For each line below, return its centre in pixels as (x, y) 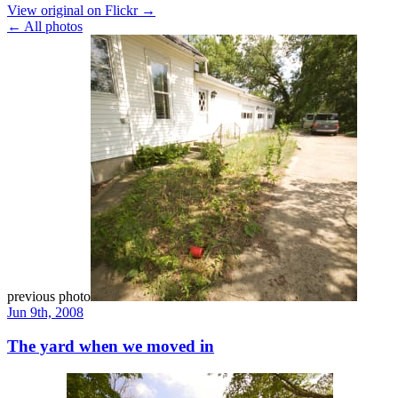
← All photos (45, 26)
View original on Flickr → (81, 10)
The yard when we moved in (111, 346)
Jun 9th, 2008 (45, 312)
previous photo (49, 296)
